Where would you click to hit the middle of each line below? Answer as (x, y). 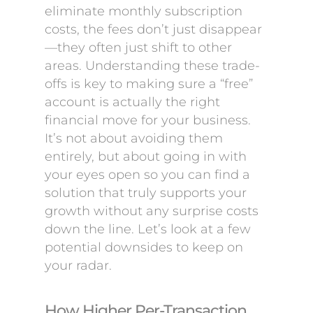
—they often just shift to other (138, 48)
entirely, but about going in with (146, 156)
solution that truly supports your (146, 193)
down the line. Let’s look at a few (148, 229)
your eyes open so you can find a (147, 175)
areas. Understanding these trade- (152, 66)
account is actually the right (132, 102)
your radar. (78, 265)
